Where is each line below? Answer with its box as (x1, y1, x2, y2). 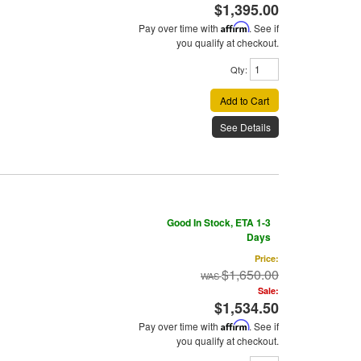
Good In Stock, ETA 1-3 (167, 215, 271, 230)
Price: (255, 252, 279, 265)
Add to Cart (220, 93, 269, 108)
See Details (220, 120, 271, 135)
